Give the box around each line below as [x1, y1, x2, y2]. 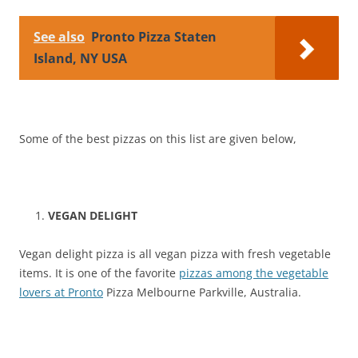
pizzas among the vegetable [179, 265, 328, 280]
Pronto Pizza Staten [91, 27, 217, 46]
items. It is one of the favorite [19, 265, 179, 280]
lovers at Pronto [19, 284, 103, 300]
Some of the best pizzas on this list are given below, [19, 130, 296, 146]
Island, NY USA [34, 49, 127, 67]
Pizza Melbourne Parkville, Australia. [103, 284, 301, 300]
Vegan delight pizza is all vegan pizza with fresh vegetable [19, 245, 331, 261]
